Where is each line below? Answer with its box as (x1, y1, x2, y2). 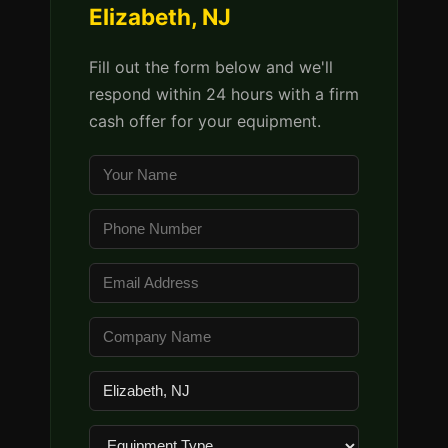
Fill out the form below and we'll (89, 57, 333, 77)
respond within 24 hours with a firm (89, 84, 359, 104)
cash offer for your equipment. (89, 111, 321, 131)
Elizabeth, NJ (89, 3, 231, 30)
